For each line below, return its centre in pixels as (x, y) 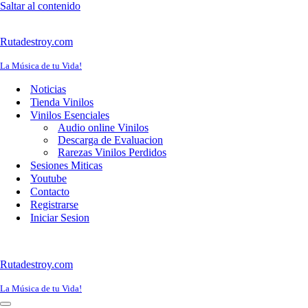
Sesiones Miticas (66, 165)
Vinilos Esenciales (70, 115)
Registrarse (54, 205)
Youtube (48, 178)
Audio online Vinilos (103, 128)
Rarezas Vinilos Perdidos (112, 152)
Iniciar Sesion (60, 218)
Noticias (48, 89)
